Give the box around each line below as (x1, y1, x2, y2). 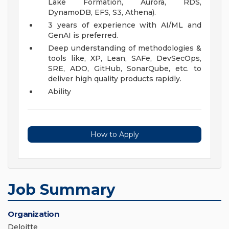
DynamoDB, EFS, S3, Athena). (48, 8, 156, 17)
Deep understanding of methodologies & (48, 43, 201, 53)
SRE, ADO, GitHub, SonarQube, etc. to (48, 64, 201, 74)
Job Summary (8, 180, 115, 199)
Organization (8, 209, 59, 219)
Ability (48, 87, 71, 97)
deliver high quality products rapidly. (48, 74, 181, 84)
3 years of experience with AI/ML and (48, 20, 201, 30)
